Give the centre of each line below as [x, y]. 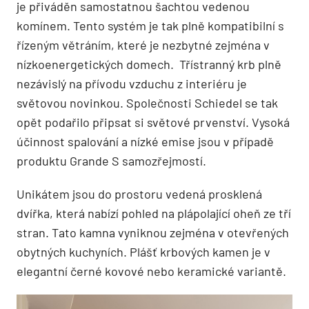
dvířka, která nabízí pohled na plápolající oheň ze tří [154, 213]
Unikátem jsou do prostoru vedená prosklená [139, 193]
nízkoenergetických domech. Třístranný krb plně [149, 64]
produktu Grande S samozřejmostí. [113, 160]
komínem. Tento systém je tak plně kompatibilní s [150, 25]
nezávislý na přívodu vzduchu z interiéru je [132, 83]
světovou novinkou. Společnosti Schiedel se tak [149, 102]
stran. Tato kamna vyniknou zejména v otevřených [153, 232]
